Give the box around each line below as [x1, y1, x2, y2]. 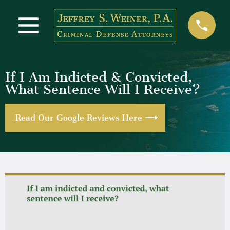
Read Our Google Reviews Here [15, 112, 142, 123]
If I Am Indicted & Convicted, [5, 69, 192, 85]
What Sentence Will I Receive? [5, 81, 200, 98]
